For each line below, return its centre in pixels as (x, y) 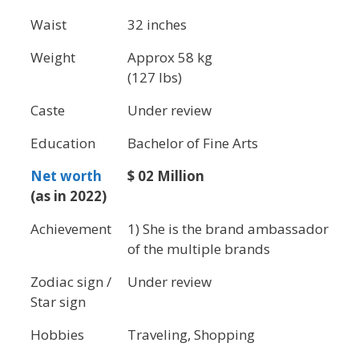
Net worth (66, 176)
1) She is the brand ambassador (228, 229)
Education (63, 143)
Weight (53, 58)
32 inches (157, 25)
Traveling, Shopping (191, 335)
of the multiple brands (199, 249)
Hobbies (57, 335)
